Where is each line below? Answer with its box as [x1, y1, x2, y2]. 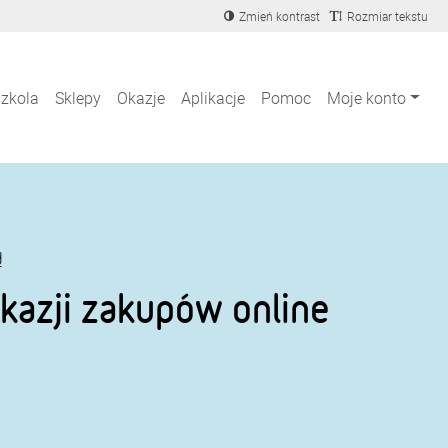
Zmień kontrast [239, 8, 320, 24]
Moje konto [327, 86, 407, 109]
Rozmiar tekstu [347, 8, 428, 24]
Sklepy [55, 86, 102, 109]
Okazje [117, 86, 166, 109]
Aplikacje [181, 86, 246, 109]
